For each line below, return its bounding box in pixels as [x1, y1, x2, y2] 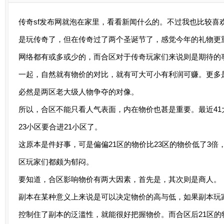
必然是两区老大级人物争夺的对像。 [18, 87, 138, 96]
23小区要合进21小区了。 [18, 122, 102, 131]
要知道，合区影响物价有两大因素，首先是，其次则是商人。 [18, 175, 221, 183]
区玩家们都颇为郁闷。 [18, 157, 93, 166]
